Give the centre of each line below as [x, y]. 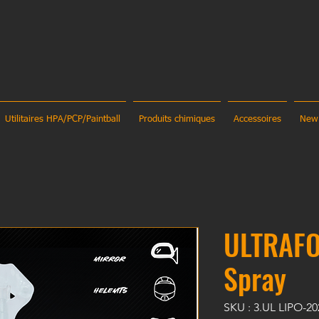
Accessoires [257, 119]
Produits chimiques [177, 119]
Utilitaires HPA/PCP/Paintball [63, 119]
